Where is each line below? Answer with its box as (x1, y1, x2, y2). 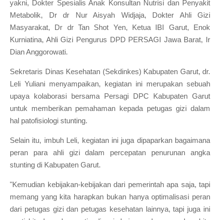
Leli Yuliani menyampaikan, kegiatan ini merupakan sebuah (10, 80, 210, 88)
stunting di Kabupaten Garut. (10, 161, 101, 169)
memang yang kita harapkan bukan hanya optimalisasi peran (10, 192, 210, 201)
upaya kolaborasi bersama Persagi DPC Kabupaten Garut (10, 92, 210, 100)
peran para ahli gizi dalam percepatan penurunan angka (10, 148, 210, 157)
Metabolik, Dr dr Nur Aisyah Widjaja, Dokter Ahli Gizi (10, 11, 210, 19)
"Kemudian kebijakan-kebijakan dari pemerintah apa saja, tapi (10, 180, 210, 189)
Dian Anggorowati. (10, 48, 68, 56)
